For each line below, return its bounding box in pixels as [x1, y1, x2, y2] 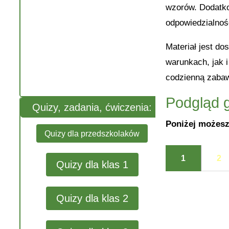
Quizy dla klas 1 [56, 159, 128, 171]
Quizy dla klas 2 [56, 193, 128, 204]
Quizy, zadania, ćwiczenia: [32, 101, 152, 113]
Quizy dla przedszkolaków [44, 129, 140, 138]
